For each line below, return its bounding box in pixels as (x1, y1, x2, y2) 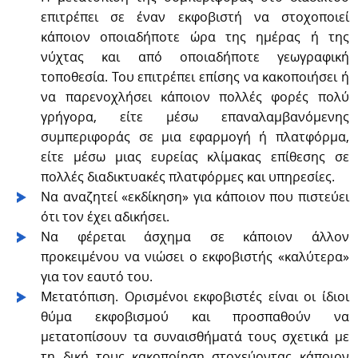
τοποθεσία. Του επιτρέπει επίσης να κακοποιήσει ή (41, 67, 349, 86)
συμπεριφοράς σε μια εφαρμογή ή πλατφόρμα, (41, 127, 349, 145)
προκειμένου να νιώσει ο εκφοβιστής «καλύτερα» (41, 247, 349, 265)
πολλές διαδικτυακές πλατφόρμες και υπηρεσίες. (41, 167, 336, 185)
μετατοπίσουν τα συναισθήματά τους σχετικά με (41, 327, 349, 345)
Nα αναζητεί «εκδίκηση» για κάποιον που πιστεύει (41, 187, 349, 205)
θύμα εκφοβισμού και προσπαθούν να (41, 307, 349, 325)
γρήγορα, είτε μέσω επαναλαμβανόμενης (41, 107, 349, 125)
